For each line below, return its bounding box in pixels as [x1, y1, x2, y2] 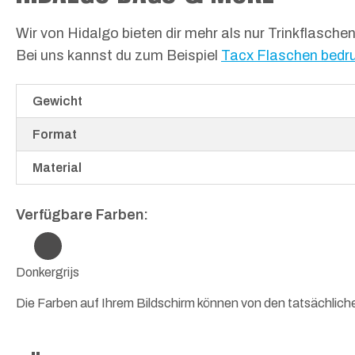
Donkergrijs [16, 265, 79, 280]
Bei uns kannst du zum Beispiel [16, 47, 221, 63]
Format [32, 128, 77, 142]
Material [32, 161, 82, 175]
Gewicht [32, 94, 82, 109]
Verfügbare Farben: [16, 207, 148, 223]
